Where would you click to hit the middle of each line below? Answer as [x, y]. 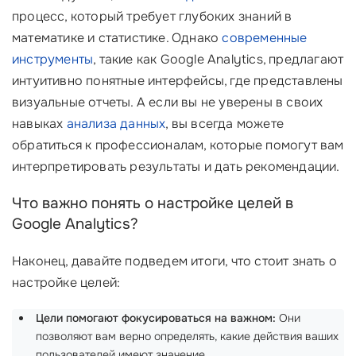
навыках [39, 124]
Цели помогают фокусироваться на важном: [156, 318]
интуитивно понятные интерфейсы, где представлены [178, 81]
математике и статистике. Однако [117, 38]
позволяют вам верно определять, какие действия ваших [187, 336]
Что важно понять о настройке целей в [153, 203]
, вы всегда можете [225, 124]
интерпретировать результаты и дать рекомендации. [176, 166]
